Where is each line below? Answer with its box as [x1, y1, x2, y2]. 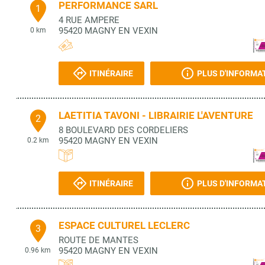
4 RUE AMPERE [59, 15, 119, 25]
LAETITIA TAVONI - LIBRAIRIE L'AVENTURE [59, 109, 253, 121]
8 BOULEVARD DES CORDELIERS [59, 125, 188, 135]
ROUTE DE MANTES [59, 235, 138, 245]
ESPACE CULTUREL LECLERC [59, 219, 190, 231]
